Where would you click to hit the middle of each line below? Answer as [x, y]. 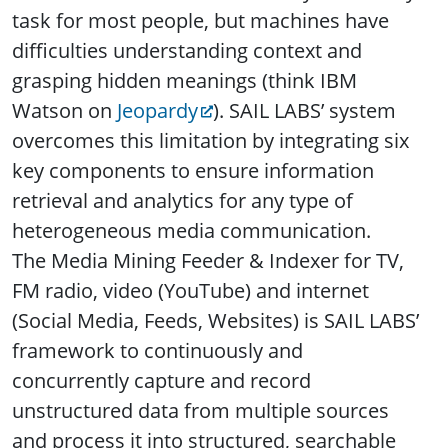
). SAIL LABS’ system [305, 110]
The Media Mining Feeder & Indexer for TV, [208, 260]
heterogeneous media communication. [191, 230]
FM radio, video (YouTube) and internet [190, 290]
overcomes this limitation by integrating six [210, 140]
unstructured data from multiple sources [200, 410]
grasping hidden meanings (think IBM [184, 80]
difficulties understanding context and [187, 50]
